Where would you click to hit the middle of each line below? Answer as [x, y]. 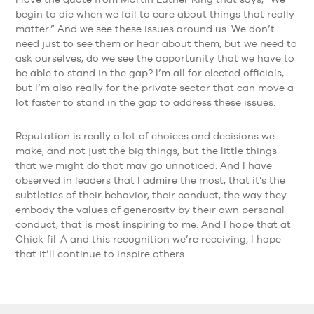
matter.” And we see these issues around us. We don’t [145, 29]
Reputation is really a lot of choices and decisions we [145, 136]
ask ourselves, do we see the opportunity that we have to [155, 59]
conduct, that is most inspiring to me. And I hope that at [153, 224]
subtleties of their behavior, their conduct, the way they [151, 194]
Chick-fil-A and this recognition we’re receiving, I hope [148, 239]
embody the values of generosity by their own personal [150, 209]
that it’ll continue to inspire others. [101, 253]
